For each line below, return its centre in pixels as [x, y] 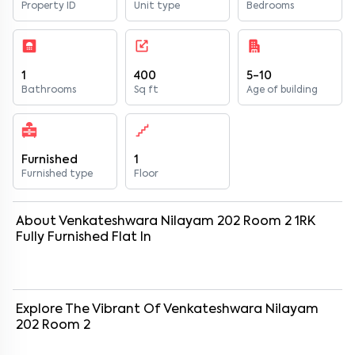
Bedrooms [270, 6]
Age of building [282, 90]
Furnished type [57, 174]
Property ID [49, 6]
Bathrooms [49, 90]
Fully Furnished [62, 238]
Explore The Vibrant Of [90, 310]
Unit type [157, 6]
